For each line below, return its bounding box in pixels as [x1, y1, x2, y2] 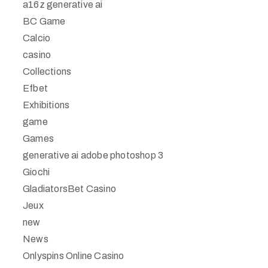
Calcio [23, 33, 51, 43]
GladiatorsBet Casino [23, 184, 116, 194]
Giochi [23, 167, 50, 177]
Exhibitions [23, 100, 70, 110]
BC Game [23, 16, 66, 26]
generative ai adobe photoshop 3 [23, 150, 164, 160]
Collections [23, 66, 72, 77]
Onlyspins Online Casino [23, 251, 124, 261]
